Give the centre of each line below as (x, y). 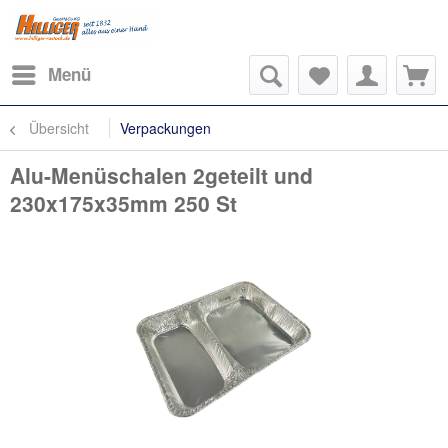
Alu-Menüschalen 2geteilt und (161, 175)
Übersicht (59, 128)
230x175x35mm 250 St (123, 203)
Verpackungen (165, 128)
